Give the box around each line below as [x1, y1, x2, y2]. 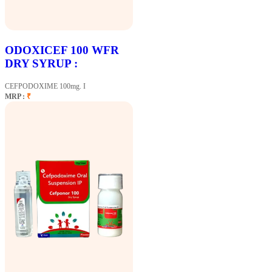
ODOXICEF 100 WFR [5, 44, 119, 57]
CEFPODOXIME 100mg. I [5, 82, 86, 91]
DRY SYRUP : [5, 57, 78, 70]
